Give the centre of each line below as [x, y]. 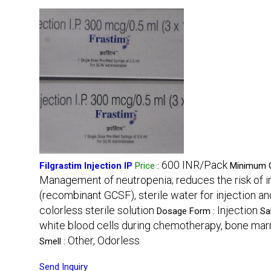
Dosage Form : [187, 211]
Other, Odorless [104, 241]
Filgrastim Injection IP [86, 166]
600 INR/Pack [194, 165]
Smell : [54, 242]
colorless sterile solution [97, 211]
